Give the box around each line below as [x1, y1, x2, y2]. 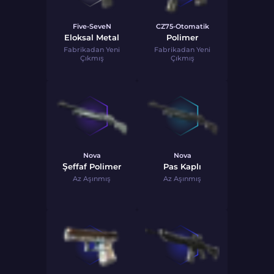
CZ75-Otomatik [155, 22, 209, 31]
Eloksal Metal [64, 32, 119, 42]
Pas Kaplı [163, 161, 201, 171]
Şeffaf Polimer [62, 161, 121, 171]
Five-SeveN [72, 22, 111, 31]
